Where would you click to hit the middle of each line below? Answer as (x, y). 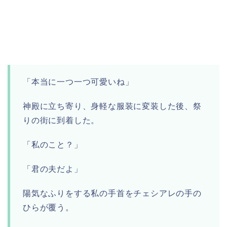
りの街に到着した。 (61, 121)
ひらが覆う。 (48, 208)
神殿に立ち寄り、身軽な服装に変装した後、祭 (112, 106)
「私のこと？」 (53, 145)
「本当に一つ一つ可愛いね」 (78, 82)
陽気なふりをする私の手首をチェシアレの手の (112, 194)
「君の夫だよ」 (53, 169)
